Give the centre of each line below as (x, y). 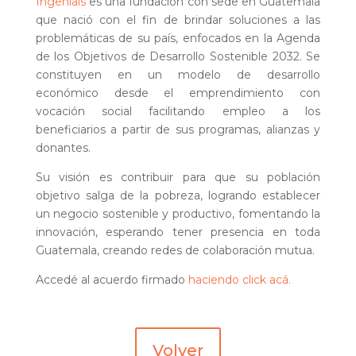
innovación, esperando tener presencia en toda (178, 232)
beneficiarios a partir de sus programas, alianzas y (178, 129)
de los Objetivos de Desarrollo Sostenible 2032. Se (178, 56)
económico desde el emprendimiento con (178, 93)
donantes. (63, 147)
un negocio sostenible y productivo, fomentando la (178, 213)
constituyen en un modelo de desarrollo (178, 74)
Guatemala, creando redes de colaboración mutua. (175, 250)
